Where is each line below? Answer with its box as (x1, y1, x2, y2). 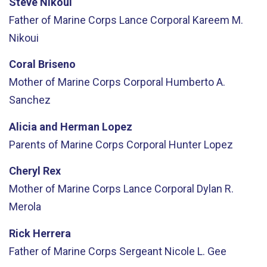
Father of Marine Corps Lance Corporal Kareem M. (9, 13, 243, 26)
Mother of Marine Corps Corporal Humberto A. (9, 76, 225, 88)
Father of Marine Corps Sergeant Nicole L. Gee (9, 244, 226, 257)
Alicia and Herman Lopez (9, 120, 132, 133)
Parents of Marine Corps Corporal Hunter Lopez (9, 138, 233, 151)
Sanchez (9, 94, 51, 106)
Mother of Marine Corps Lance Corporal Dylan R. (9, 182, 234, 195)
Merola (9, 200, 41, 213)
